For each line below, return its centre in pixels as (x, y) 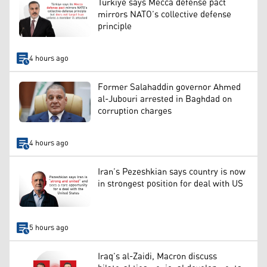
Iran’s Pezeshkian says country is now (172, 172)
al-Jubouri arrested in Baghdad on (165, 100)
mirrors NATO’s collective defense (164, 14)
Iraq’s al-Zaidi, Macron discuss (157, 257)
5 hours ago (49, 228)
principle (115, 26)
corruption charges (135, 111)
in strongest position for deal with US (170, 184)
